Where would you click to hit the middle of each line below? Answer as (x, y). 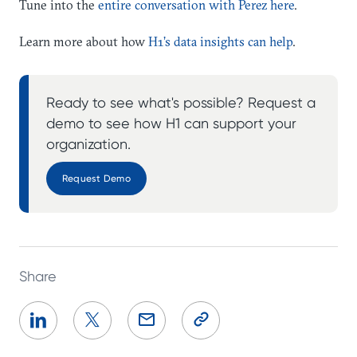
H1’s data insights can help (220, 42)
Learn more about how (84, 42)
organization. (88, 144)
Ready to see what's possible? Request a (181, 103)
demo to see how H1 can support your (171, 124)
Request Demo (96, 178)
